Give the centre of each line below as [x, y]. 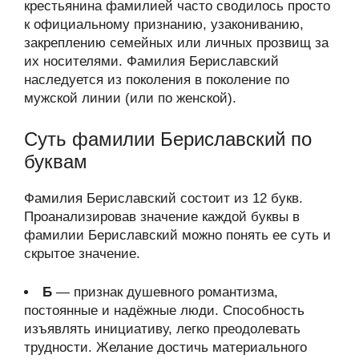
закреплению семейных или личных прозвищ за [176, 43]
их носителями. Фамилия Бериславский [151, 61]
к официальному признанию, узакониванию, [164, 24]
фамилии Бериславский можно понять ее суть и [177, 235]
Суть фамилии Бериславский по [168, 139]
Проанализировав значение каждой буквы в [162, 216]
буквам [56, 161]
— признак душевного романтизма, [165, 292]
